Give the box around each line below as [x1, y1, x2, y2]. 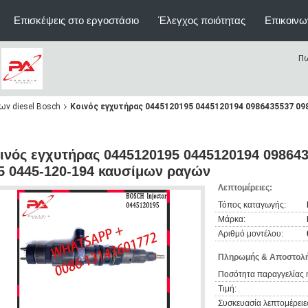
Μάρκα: [218, 214, 245, 224]
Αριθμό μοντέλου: [218, 229, 283, 239]
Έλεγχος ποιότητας [158, 14, 245, 26]
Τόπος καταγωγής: [218, 200, 286, 210]
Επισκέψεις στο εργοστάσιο [14, 14, 139, 26]
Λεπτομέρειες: [218, 183, 272, 192]
